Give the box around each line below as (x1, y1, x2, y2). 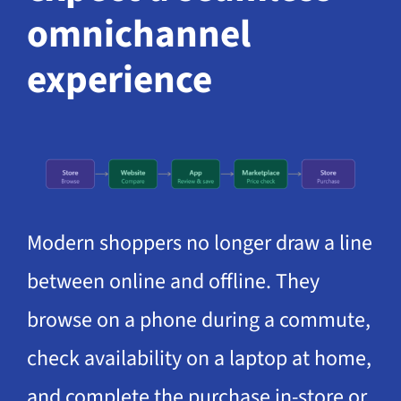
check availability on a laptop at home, (26, 343, 371, 375)
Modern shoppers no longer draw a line (26, 227, 372, 260)
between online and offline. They (26, 266, 320, 298)
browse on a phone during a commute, (26, 304, 371, 337)
